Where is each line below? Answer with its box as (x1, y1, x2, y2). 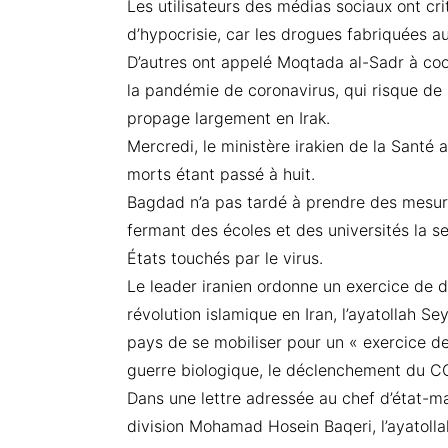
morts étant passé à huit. (127, 164, 315, 184)
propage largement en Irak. (127, 108, 330, 128)
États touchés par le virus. (127, 248, 323, 268)
